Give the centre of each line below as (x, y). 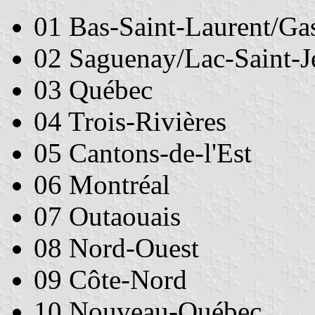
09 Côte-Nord (110, 280)
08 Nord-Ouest (116, 248)
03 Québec (93, 90)
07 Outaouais (107, 217)
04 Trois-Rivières (130, 122)
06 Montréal (102, 185)
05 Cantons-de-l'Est (143, 153)
